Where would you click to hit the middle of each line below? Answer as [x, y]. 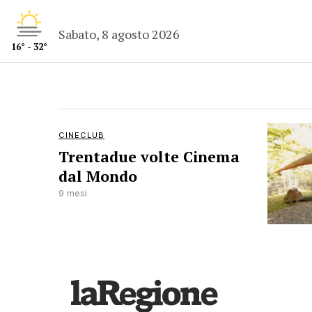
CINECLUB [81, 135]
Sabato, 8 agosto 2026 [119, 34]
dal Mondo [98, 176]
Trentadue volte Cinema [149, 157]
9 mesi [73, 193]
